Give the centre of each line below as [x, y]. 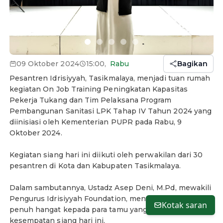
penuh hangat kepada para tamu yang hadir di [93, 209]
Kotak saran [184, 205]
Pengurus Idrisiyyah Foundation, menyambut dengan [106, 198]
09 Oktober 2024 [48, 63]
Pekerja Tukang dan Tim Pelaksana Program [90, 100]
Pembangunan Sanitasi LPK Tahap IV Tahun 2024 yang [111, 111]
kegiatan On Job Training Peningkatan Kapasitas [98, 89]
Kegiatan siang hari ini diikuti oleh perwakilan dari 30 [106, 155]
